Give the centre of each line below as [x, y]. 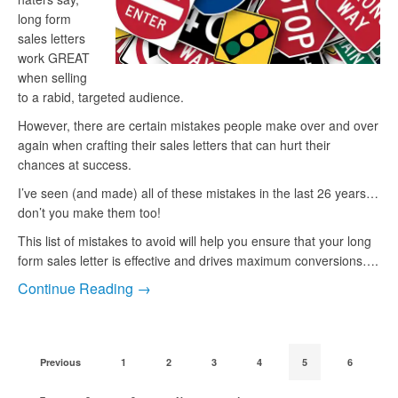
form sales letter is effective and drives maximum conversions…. [198, 261]
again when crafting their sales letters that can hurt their [174, 145]
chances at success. [75, 165]
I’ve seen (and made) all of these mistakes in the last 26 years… [198, 193]
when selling [52, 78]
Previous [60, 362]
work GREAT [54, 58]
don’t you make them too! [89, 213]
